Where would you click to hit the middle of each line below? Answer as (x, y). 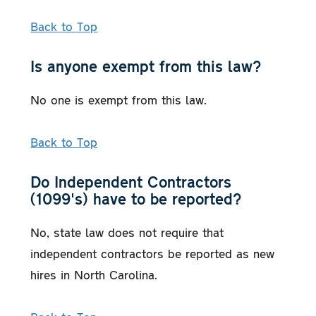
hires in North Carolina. (94, 274)
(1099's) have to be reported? (136, 198)
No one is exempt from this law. (119, 99)
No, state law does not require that (127, 232)
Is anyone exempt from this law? (146, 66)
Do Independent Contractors (131, 181)
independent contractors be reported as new (153, 253)
